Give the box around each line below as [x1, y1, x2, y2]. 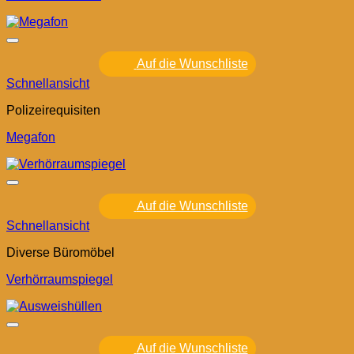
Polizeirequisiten [6, 104, 100, 118]
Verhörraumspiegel [6, 273, 113, 287]
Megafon [6, 130, 55, 145]
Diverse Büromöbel [6, 246, 115, 260]
